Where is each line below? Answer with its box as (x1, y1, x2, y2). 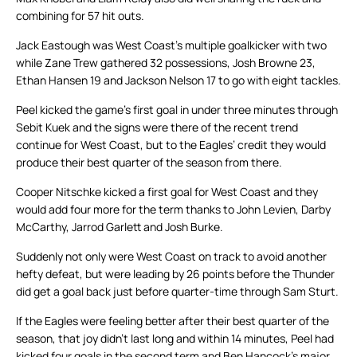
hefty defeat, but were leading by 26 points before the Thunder (16, 266, 335, 282)
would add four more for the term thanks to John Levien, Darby (16, 202, 331, 218)
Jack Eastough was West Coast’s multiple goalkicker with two (16, 37, 327, 53)
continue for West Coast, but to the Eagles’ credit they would (16, 137, 326, 153)
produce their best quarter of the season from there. (16, 155, 282, 171)
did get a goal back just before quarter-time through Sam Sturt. (16, 284, 339, 300)
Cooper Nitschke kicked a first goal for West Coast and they (16, 184, 318, 200)
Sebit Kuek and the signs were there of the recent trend (16, 120, 298, 135)
